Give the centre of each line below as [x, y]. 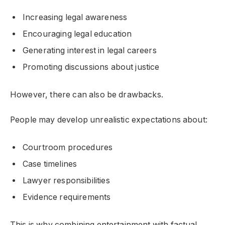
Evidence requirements [67, 197]
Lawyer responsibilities [66, 180]
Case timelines [50, 164]
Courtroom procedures [68, 147]
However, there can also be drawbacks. [87, 94]
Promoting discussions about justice [91, 67]
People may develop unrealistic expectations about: [109, 120]
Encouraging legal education [77, 34]
